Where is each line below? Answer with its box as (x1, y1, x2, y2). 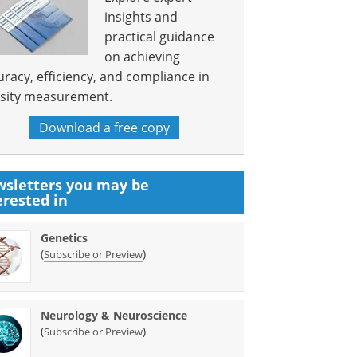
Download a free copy (39, 119, 171, 135)
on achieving (104, 48, 181, 65)
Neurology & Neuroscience (41, 308, 188, 323)
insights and (104, 8, 178, 25)
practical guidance (104, 28, 215, 45)
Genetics (41, 230, 88, 245)
